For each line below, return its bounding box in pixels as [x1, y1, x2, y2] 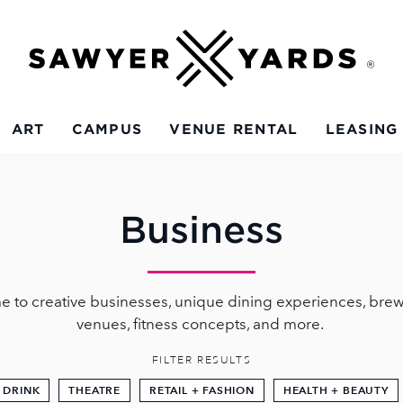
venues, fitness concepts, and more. [76, 315, 327, 334]
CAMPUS [71, 121, 143, 138]
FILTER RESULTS [151, 354, 252, 368]
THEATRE [68, 383, 121, 398]
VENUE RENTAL [169, 121, 299, 138]
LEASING [325, 121, 399, 138]
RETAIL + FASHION [149, 383, 255, 398]
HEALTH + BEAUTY [282, 383, 389, 398]
